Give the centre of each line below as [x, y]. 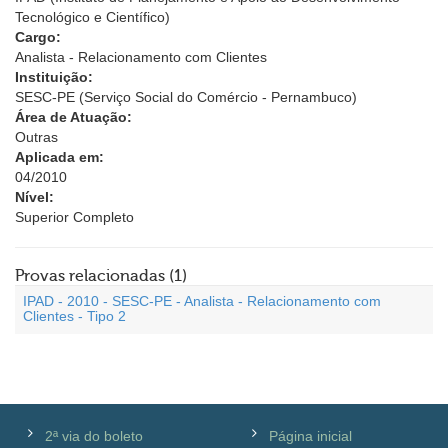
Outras [36, 137]
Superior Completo [74, 217]
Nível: [34, 197]
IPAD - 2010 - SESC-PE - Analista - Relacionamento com [202, 301]
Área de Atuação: [73, 117]
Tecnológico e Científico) [92, 17]
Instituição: [54, 77]
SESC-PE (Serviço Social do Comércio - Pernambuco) [186, 97]
